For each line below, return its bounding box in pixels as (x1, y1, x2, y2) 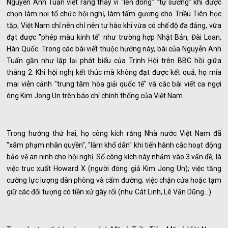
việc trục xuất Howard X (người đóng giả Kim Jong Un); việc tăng (7, 164, 221, 173)
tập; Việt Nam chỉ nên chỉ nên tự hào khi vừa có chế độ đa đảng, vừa (7, 21, 221, 30)
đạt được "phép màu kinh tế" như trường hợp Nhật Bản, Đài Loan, (7, 33, 221, 42)
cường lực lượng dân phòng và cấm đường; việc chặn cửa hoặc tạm (7, 176, 221, 185)
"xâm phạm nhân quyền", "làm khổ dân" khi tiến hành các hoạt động (7, 141, 221, 150)
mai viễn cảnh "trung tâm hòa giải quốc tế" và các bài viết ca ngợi (7, 80, 221, 89)
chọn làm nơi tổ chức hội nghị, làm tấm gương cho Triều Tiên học (7, 10, 221, 18)
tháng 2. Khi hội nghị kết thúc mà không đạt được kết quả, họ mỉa (7, 68, 221, 77)
